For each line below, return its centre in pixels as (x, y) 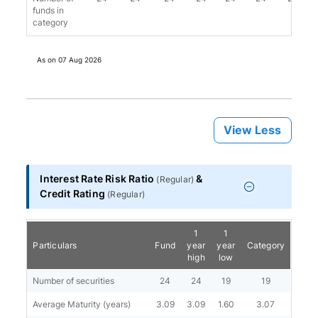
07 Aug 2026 (80, 60)
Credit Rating (74, 193)
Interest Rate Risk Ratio (98, 179)
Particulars (55, 245)
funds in (49, 10)
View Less (253, 130)
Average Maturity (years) (82, 304)
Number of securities (74, 281)
